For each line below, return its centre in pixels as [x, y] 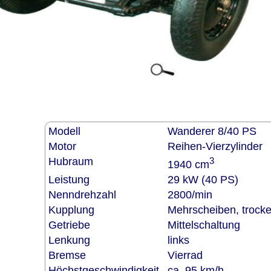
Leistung [72, 179]
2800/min [190, 194]
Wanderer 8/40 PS [212, 131]
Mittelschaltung [204, 225]
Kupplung [74, 210]
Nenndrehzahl [85, 194]
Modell [67, 131]
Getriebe [72, 225]
